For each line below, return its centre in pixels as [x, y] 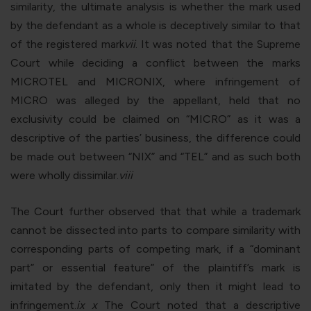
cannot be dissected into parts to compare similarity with [155, 230]
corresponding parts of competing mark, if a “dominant [155, 249]
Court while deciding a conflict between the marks [155, 62]
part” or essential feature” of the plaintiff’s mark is [155, 267]
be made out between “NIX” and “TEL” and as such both [155, 156]
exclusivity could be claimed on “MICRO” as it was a [155, 119]
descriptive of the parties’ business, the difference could [155, 137]
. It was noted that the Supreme [218, 44]
